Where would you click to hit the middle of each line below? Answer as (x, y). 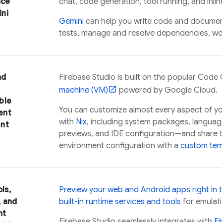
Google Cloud (190, 90)
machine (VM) (83, 90)
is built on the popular (157, 77)
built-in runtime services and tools (120, 202)
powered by (141, 90)
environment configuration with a (120, 146)
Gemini (71, 21)
